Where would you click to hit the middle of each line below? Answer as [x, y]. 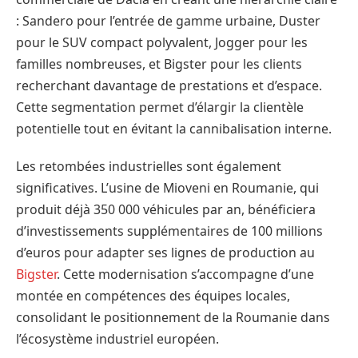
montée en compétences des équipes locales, [153, 296]
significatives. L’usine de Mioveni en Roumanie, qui [167, 188]
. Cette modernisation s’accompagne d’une [185, 274]
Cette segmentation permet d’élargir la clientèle [160, 107]
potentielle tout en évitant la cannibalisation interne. [174, 128]
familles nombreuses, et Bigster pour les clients [159, 64]
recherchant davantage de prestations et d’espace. [169, 85]
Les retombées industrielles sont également [149, 167]
